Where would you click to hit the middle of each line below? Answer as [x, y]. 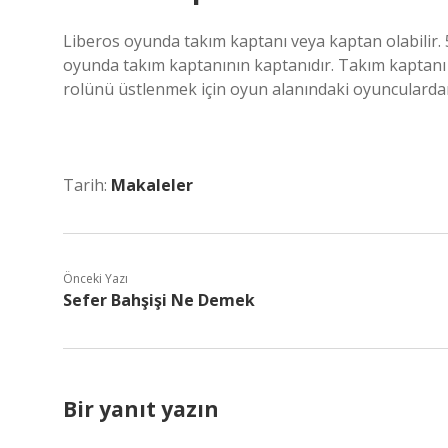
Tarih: [87, 185]
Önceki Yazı [95, 278]
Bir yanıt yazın [141, 409]
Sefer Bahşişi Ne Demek [159, 300]
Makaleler [152, 185]
